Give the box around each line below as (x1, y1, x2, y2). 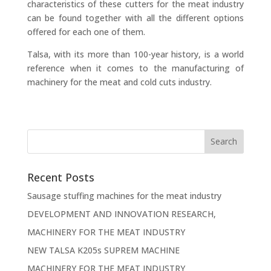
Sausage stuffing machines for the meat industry (27, 189, 221, 201)
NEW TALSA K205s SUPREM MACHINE (27, 244, 180, 256)
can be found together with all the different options (27, 11, 244, 24)
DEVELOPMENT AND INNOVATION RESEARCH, (27, 207, 216, 220)
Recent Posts (27, 169, 94, 184)
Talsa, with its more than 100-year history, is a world (27, 48, 244, 60)
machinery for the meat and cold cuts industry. (27, 76, 212, 88)
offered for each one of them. (27, 25, 145, 38)
